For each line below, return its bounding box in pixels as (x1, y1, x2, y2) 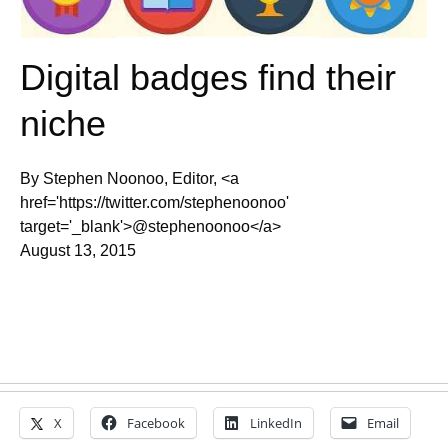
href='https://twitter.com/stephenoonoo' (20, 194, 289, 212)
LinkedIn (250, 414, 302, 433)
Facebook (127, 414, 185, 433)
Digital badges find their (20, 57, 396, 99)
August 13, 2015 (20, 242, 136, 260)
